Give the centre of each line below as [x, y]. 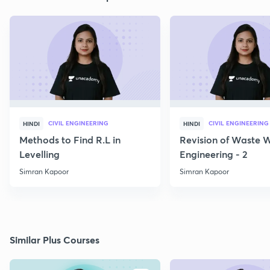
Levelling [39, 154]
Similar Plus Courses [55, 240]
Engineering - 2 [214, 154]
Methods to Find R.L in [70, 140]
